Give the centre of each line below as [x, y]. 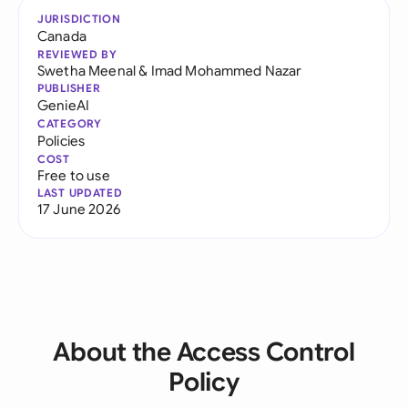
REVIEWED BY [77, 54]
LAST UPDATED [80, 193]
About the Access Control [204, 352]
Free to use [74, 175]
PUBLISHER [69, 88]
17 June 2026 [79, 209]
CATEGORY [70, 123]
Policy [204, 382]
